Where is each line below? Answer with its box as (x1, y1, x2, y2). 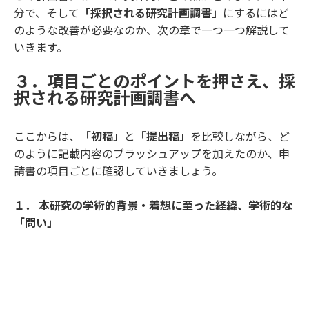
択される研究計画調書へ (14, 88, 196, 109)
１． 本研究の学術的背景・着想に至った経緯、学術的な (14, 199, 292, 213)
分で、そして (14, 6, 79, 21)
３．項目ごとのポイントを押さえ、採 (14, 72, 295, 92)
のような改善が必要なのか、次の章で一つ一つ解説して (14, 23, 290, 38)
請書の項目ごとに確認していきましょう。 (14, 164, 223, 179)
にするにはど (223, 6, 289, 21)
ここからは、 (14, 130, 80, 144)
